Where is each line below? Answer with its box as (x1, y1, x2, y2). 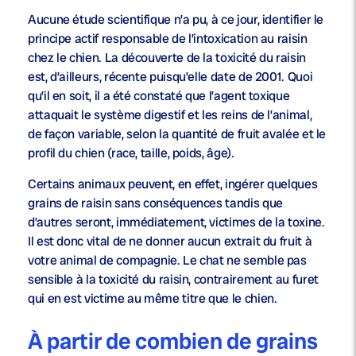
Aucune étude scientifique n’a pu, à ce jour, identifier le (28, 11, 324, 29)
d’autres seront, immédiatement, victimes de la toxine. (28, 214, 325, 231)
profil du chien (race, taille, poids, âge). (28, 145, 238, 162)
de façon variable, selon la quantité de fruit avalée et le (28, 126, 327, 143)
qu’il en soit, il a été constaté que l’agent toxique (28, 87, 290, 105)
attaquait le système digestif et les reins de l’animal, (28, 106, 312, 124)
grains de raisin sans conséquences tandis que (28, 195, 283, 212)
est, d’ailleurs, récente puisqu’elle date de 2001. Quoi (28, 68, 313, 86)
